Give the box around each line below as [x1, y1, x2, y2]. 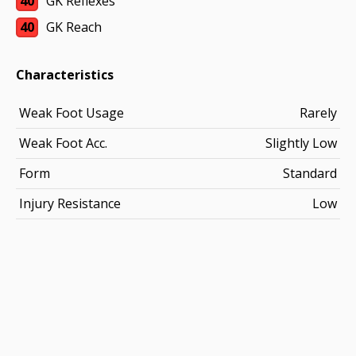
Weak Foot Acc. [19, 134, 107, 152]
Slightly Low [265, 134, 337, 152]
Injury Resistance [19, 195, 121, 212]
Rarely [300, 104, 337, 122]
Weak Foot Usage [19, 104, 124, 122]
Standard [283, 164, 337, 182]
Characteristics [16, 66, 114, 83]
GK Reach [46, 18, 102, 36]
